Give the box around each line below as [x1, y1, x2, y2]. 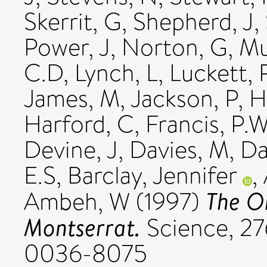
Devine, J [24, 133, 118, 167]
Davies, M [129, 133, 229, 167]
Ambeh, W [24, 185, 130, 219]
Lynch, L [74, 56, 158, 90]
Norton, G [122, 30, 228, 64]
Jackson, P [131, 82, 238, 116]
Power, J [24, 30, 110, 64]
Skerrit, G [24, 5, 122, 39]
